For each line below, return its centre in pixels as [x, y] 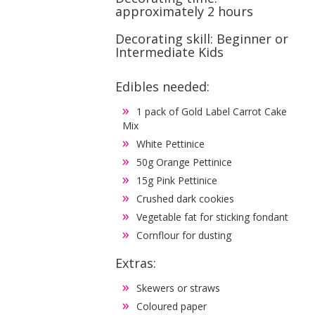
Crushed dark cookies [186, 198]
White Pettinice [171, 143]
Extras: [136, 263]
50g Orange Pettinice [185, 162]
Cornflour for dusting [184, 235]
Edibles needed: [163, 86]
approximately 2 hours [185, 11]
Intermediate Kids [170, 52]
